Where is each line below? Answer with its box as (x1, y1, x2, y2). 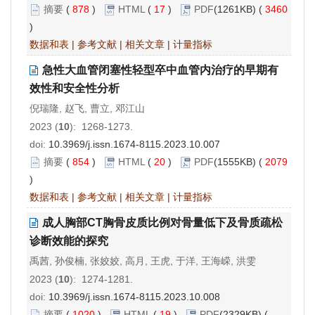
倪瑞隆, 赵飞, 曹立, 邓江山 (30, 102, 145, 114)
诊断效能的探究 (30, 234, 108, 247)
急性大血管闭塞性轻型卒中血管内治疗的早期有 (42, 63, 278, 76)
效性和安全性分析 (30, 82, 120, 94)
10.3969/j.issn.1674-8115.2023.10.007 (49, 138, 220, 150)
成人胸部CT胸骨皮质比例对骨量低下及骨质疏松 (42, 216, 283, 229)
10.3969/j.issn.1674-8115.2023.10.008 (49, 290, 220, 302)
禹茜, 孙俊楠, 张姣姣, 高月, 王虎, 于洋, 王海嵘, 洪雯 (30, 255, 256, 266)
